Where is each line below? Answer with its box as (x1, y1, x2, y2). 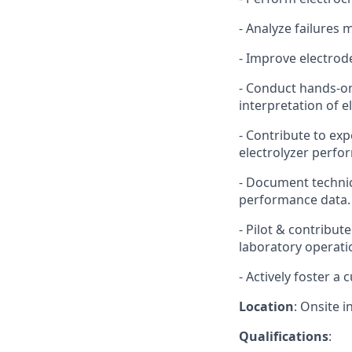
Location (239, 298, 294, 315)
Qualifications (239, 328, 328, 345)
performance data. (239, 191, 350, 208)
